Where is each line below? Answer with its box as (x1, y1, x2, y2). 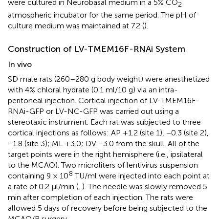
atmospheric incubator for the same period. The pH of (8, 10, 196, 20)
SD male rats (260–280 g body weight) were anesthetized (8, 74, 210, 84)
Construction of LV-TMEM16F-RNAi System (8, 44, 185, 55)
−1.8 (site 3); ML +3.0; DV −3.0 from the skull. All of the (8, 139, 199, 149)
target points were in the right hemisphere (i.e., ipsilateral (8, 150, 203, 159)
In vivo (8, 60, 32, 69)
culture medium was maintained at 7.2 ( (8, 21, 144, 31)
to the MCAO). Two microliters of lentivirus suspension (8, 160, 198, 170)
